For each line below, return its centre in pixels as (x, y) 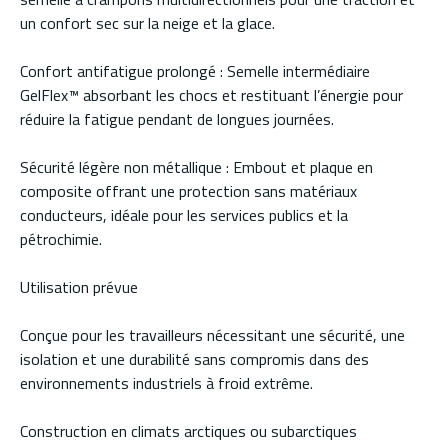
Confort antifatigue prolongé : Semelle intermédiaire (195, 71)
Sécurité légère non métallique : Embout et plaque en (196, 167)
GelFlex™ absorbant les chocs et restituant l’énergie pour (211, 95)
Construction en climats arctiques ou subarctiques (188, 431)
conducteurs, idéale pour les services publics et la (184, 215)
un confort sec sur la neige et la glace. (147, 23)
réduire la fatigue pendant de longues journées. (177, 119)
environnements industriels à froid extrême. (166, 383)
